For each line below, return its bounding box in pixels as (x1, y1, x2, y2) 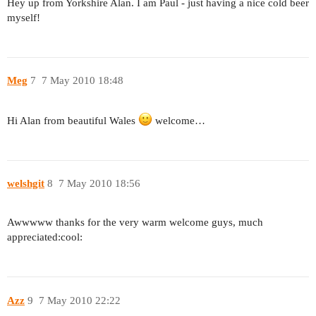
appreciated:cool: (7, 231, 83, 243)
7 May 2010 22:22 (38, 294, 121, 306)
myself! (7, 11, 40, 23)
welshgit (7, 178, 44, 190)
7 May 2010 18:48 (41, 75, 123, 87)
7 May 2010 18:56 (58, 178, 140, 190)
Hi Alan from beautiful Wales (7, 114, 138, 126)
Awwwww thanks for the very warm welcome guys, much (7, 217, 263, 229)
